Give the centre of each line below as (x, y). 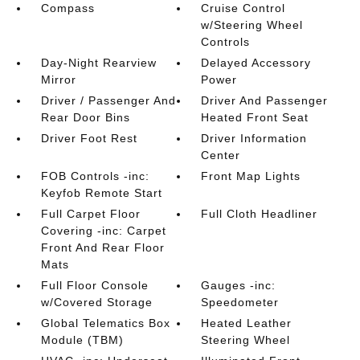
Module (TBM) (82, 340)
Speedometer (240, 303)
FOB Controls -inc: (95, 176)
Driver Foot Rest (89, 139)
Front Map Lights (251, 176)
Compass (67, 8)
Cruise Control (243, 8)
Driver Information (254, 139)
